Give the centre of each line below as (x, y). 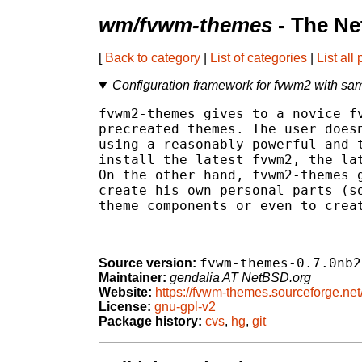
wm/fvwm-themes (185, 25)
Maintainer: (133, 278)
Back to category (153, 58)
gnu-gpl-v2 (185, 307)
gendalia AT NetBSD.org (240, 278)
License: (125, 307)
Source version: (147, 263)
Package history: (150, 322)
